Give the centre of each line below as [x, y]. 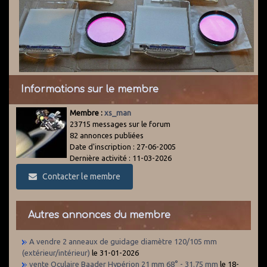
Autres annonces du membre [99, 215]
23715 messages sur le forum [120, 124]
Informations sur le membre [90, 89]
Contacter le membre [80, 176]
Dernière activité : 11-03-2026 [121, 158]
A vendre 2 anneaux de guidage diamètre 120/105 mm [123, 241]
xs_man [118, 112]
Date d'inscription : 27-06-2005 [123, 146]
